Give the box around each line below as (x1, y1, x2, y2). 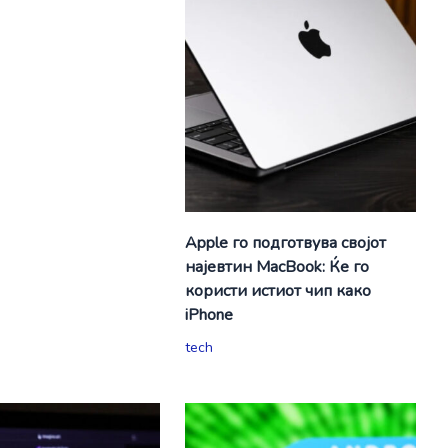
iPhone (184, 303, 233, 326)
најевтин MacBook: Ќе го (184, 255, 369, 278)
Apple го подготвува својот (184, 231, 386, 254)
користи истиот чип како (184, 279, 371, 302)
